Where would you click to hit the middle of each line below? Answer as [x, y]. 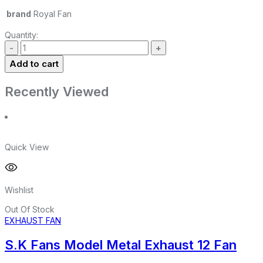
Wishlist [19, 190]
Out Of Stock [30, 210]
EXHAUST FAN [33, 221]
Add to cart [34, 63]
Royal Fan [53, 14]
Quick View [27, 147]
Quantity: [21, 35]
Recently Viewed [57, 91]
